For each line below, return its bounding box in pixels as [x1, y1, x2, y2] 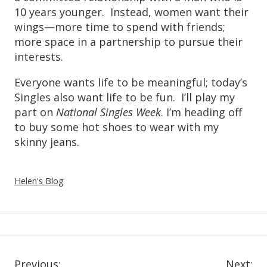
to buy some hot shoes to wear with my [14, 119, 219, 134]
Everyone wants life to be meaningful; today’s [14, 74, 247, 89]
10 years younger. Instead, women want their [14, 4, 249, 19]
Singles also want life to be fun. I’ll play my [14, 89, 235, 104]
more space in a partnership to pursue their [14, 34, 243, 49]
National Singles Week [56, 104, 161, 119]
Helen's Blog [14, 175, 64, 187]
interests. [14, 49, 69, 64]
